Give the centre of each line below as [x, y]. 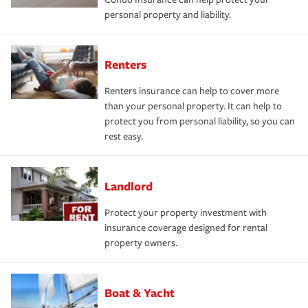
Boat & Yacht [140, 292]
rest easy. [124, 136]
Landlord [129, 186]
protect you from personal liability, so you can [200, 121]
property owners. [141, 243]
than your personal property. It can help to [193, 106]
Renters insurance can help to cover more [192, 91]
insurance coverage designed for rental [186, 228]
